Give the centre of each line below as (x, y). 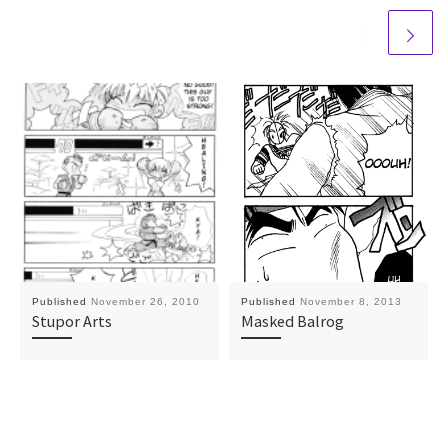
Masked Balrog (292, 320)
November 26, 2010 (145, 301)
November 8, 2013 (350, 301)
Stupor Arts (71, 320)
